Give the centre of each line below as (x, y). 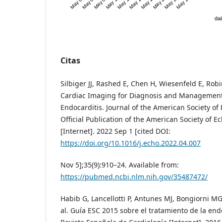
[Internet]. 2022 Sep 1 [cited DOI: (115, 131)
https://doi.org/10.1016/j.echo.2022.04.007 (131, 143)
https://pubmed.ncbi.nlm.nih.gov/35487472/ (134, 177)
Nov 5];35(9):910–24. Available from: (120, 165)
